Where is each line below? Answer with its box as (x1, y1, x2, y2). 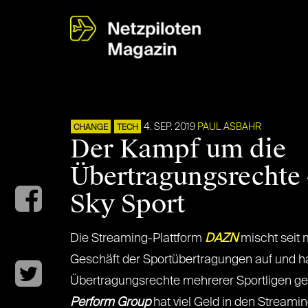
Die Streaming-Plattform (70, 232, 205, 245)
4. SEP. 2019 (144, 122, 195, 132)
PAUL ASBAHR (197, 122, 261, 132)
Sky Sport (70, 188, 185, 220)
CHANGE (74, 124, 108, 132)
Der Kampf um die (70, 133, 286, 165)
